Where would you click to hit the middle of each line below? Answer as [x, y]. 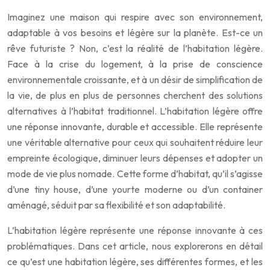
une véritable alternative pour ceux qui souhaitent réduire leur [135, 143]
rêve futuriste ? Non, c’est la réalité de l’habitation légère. [135, 49]
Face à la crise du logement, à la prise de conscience [135, 64]
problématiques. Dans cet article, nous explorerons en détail [135, 246]
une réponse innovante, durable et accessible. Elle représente [135, 127]
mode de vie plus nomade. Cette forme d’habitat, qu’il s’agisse [135, 174]
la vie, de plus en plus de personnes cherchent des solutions [135, 96]
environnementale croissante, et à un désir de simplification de [135, 80]
